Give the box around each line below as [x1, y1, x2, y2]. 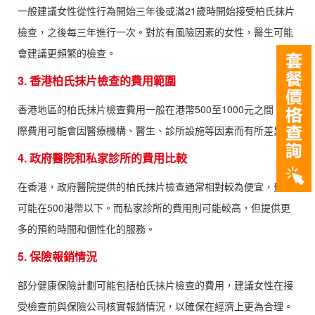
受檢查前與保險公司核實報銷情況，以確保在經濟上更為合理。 [18, 299, 293, 313]
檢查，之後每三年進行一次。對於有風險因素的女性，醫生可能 [18, 25, 293, 39]
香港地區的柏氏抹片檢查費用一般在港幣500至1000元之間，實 [18, 102, 293, 116]
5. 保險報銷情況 [18, 248, 97, 264]
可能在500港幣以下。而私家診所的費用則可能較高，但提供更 [18, 200, 290, 214]
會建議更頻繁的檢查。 [18, 46, 116, 60]
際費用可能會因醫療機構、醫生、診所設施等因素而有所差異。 [18, 123, 293, 137]
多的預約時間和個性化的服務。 [18, 221, 155, 236]
